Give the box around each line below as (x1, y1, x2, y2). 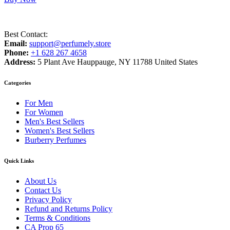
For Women (25, 107, 63, 117)
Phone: (4, 48, 29, 57)
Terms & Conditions (25, 213, 90, 222)
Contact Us (25, 185, 61, 195)
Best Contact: (4, 29, 48, 39)
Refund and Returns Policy (25, 204, 112, 213)
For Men (25, 98, 53, 107)
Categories (4, 79, 31, 86)
